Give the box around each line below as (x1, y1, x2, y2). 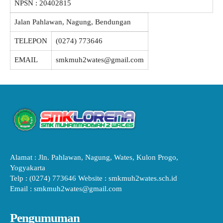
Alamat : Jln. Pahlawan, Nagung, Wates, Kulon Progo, (10, 153, 178, 161)
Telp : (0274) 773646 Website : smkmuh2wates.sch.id (10, 174, 177, 182)
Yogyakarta (10, 164, 45, 172)
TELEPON (14, 37, 47, 45)
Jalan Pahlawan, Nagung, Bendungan (14, 18, 131, 26)
